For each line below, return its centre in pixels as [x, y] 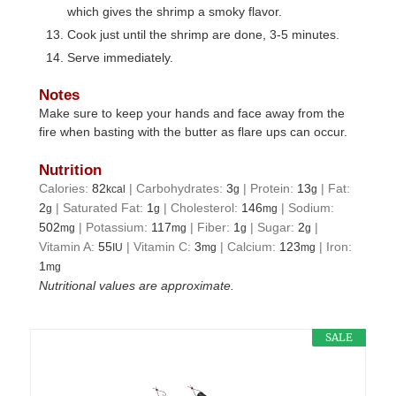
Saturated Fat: [105, 208]
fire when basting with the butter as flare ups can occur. [194, 132]
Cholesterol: [206, 208]
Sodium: [312, 208]
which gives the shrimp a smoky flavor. [175, 11]
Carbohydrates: [182, 189]
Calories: [66, 189]
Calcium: [254, 247]
